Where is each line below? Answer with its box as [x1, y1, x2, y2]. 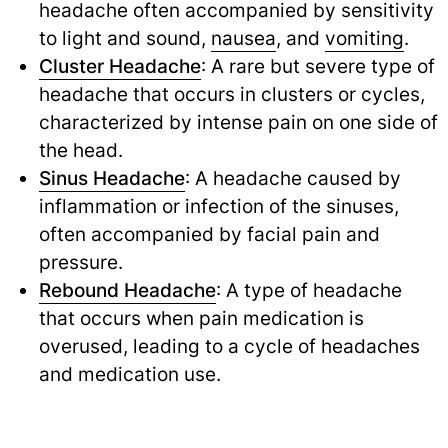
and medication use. [38, 361, 221, 386]
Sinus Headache [38, 165, 185, 190]
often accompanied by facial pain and [38, 221, 380, 246]
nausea [210, 25, 276, 50]
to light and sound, [38, 25, 211, 50]
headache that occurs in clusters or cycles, [38, 81, 425, 106]
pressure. [38, 249, 123, 274]
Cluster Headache [38, 53, 201, 78]
